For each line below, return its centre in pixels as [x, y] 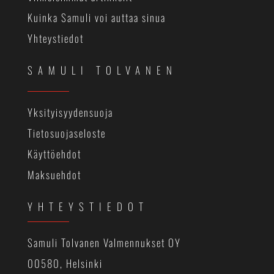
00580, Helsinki [65, 264]
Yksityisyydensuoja [70, 113]
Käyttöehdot [54, 154]
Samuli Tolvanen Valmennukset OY [104, 243]
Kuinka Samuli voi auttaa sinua [96, 18]
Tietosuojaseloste [66, 133]
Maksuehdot [54, 175]
